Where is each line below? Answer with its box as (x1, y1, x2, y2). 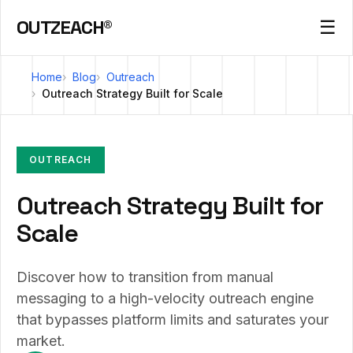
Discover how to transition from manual (17, 269, 273, 285)
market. (17, 333, 65, 349)
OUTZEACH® (17, 15, 113, 39)
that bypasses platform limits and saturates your (17, 311, 329, 328)
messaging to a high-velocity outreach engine (17, 290, 314, 307)
